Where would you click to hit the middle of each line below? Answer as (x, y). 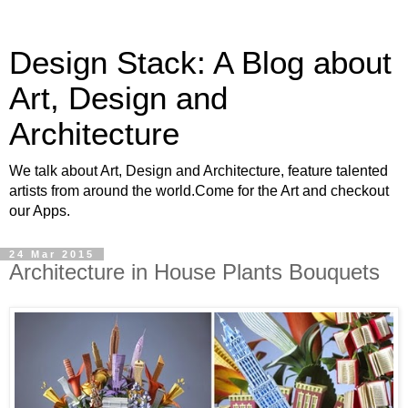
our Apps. (40, 211)
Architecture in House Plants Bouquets (194, 272)
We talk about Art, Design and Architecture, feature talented (199, 171)
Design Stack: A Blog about (200, 63)
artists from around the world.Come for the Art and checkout (199, 191)
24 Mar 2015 (52, 254)
